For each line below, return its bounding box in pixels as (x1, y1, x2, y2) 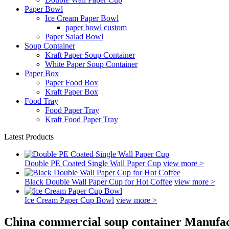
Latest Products (4, 132, 54, 141)
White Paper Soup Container (45, 60, 138, 68)
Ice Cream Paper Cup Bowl (25, 196, 114, 204)
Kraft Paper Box (45, 87, 98, 96)
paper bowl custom (65, 23, 127, 32)
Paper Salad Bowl (45, 32, 103, 41)
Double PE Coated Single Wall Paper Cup (25, 159, 161, 168)
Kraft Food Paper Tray (45, 115, 118, 124)
